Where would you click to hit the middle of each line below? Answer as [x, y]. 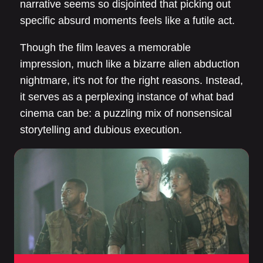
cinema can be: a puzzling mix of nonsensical [126, 114]
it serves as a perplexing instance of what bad [127, 97]
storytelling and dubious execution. [101, 130]
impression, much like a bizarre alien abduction [130, 64]
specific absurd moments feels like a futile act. [127, 21]
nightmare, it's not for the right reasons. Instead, [131, 81]
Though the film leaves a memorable [105, 48]
